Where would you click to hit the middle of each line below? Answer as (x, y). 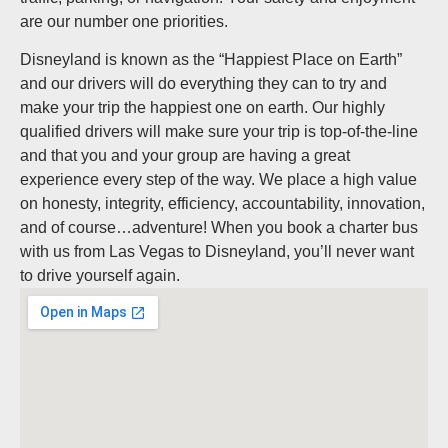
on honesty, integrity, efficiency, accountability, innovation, (222, 204)
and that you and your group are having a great (185, 156)
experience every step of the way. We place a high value (218, 180)
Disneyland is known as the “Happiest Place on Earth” (211, 60)
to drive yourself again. (100, 276)
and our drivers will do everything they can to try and (203, 84)
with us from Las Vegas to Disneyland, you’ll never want (217, 252)
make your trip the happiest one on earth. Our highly (202, 108)
